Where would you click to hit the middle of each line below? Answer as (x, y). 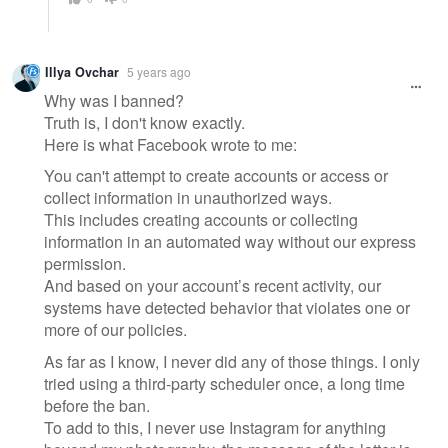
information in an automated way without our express (230, 242)
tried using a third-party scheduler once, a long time (224, 384)
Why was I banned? (114, 100)
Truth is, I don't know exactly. (144, 122)
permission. (85, 264)
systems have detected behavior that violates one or (227, 308)
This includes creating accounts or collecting (201, 220)
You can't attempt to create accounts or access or (216, 176)
